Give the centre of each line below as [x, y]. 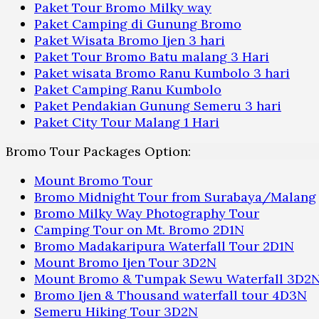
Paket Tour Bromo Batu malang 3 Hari [152, 57]
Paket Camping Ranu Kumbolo [128, 90]
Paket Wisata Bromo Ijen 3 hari [130, 41]
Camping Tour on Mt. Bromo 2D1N [139, 230]
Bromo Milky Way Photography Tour [147, 214]
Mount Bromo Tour [93, 181]
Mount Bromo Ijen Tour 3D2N [125, 263]
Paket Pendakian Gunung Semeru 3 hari [158, 106]
